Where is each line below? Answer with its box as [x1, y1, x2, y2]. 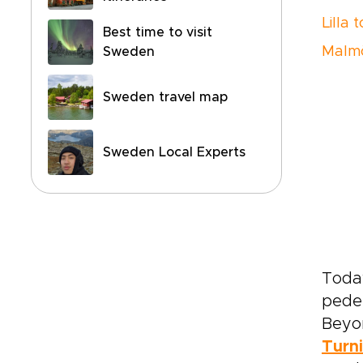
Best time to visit [103, 26, 212, 39]
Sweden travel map [103, 91, 228, 104]
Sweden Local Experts [103, 146, 246, 159]
